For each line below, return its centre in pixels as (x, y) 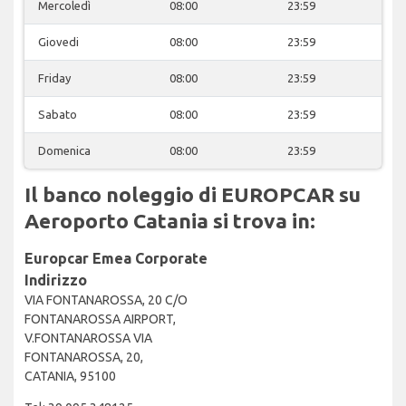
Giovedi (58, 41)
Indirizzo (56, 280)
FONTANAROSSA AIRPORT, (100, 319)
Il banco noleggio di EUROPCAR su (193, 194)
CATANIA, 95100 (70, 376)
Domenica (64, 150)
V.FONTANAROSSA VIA (88, 338)
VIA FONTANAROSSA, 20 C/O (106, 300)
